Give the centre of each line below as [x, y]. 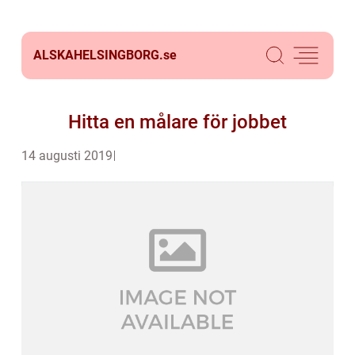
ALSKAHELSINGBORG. [98, 55]
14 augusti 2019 [67, 156]
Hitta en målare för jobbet [177, 122]
